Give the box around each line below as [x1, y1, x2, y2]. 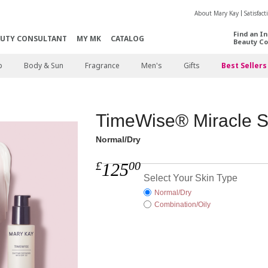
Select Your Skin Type [144, 173, 238, 183]
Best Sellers [221, 60, 267, 71]
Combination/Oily [154, 200, 211, 209]
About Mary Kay [194, 9, 239, 18]
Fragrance [84, 60, 120, 71]
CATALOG [110, 33, 144, 44]
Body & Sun [23, 60, 63, 71]
